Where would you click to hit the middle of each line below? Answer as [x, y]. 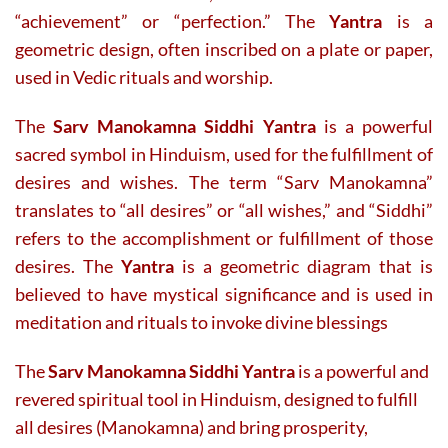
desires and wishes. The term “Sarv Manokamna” [224, 181]
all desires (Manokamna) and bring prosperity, [191, 426]
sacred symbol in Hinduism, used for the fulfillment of [224, 153]
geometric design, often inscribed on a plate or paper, [224, 48]
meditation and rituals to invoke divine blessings [201, 321]
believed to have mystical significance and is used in [224, 293]
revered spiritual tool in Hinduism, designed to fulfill [216, 398]
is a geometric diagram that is [303, 265]
